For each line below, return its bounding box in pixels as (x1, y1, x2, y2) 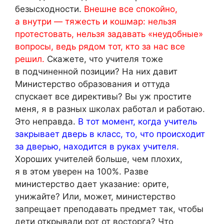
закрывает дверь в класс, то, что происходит (15, 129, 205, 139)
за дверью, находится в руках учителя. (15, 141, 179, 152)
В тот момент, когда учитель (78, 116, 197, 127)
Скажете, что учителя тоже (44, 54, 163, 64)
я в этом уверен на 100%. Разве (15, 166, 148, 177)
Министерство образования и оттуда (15, 79, 170, 89)
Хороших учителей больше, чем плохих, (15, 154, 182, 164)
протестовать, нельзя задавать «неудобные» (15, 29, 203, 39)
